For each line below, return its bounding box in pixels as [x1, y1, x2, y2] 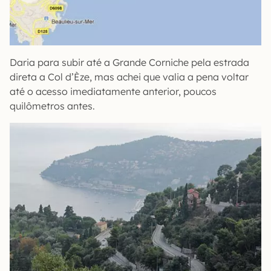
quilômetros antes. [10, 100, 95, 113]
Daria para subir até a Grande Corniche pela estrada [10, 56, 249, 69]
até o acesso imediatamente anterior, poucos [10, 85, 217, 98]
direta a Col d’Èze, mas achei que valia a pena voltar [10, 71, 249, 83]
